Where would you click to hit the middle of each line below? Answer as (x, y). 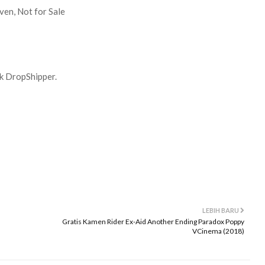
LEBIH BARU (221, 210)
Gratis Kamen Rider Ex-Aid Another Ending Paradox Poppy (153, 222)
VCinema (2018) (218, 231)
